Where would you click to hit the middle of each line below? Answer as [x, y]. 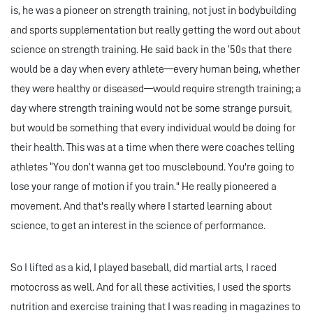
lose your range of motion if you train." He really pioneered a [144, 187]
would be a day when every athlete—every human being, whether [155, 70]
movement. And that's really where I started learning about [141, 206]
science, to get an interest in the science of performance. [138, 226]
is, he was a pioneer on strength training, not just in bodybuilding [153, 11]
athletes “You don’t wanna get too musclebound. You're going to [152, 167]
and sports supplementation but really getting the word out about [155, 30]
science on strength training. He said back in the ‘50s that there [151, 50]
